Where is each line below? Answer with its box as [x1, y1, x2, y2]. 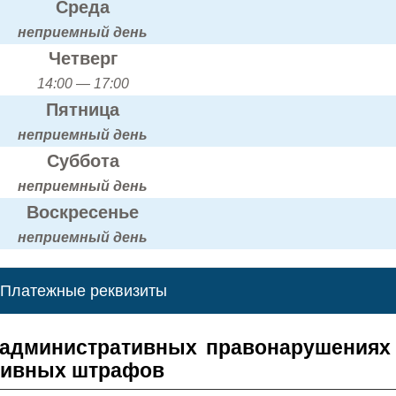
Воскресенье [27, 202, 139, 222]
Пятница [46, 99, 119, 119]
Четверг [48, 48, 118, 68]
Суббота [46, 150, 119, 171]
